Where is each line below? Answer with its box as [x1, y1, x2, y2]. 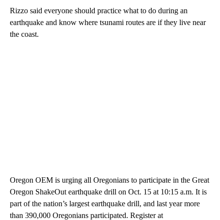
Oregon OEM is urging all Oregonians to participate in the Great [10, 176, 209, 185]
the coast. [10, 30, 39, 39]
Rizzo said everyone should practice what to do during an [10, 6, 188, 15]
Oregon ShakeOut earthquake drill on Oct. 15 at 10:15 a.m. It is [10, 188, 207, 196]
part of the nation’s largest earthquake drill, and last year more [10, 199, 200, 208]
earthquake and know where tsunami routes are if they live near [10, 18, 206, 27]
